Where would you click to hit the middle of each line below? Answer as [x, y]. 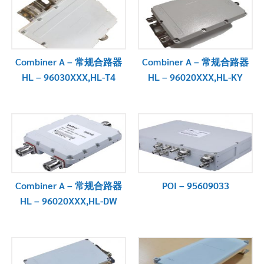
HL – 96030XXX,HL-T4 [68, 77]
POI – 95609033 [195, 185]
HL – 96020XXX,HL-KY [196, 77]
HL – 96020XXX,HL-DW [68, 200]
